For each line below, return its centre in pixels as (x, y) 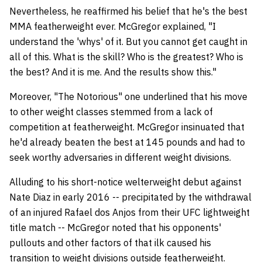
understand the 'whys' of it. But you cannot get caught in (128, 41)
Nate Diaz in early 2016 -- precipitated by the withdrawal (130, 197)
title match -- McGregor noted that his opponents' (115, 227)
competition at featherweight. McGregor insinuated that (127, 127)
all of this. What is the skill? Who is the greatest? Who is (126, 56)
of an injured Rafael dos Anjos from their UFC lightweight (130, 212)
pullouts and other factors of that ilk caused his (110, 242)
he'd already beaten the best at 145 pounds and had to (127, 142)
